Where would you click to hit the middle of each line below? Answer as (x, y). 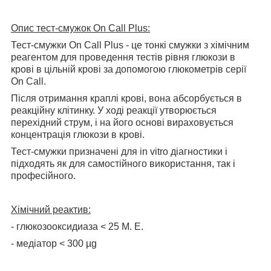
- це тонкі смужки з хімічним (186, 45)
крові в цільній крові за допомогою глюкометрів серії (129, 69)
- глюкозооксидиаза (56, 226)
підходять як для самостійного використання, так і (123, 163)
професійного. (43, 175)
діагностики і (199, 151)
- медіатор (35, 243)
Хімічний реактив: (51, 209)
